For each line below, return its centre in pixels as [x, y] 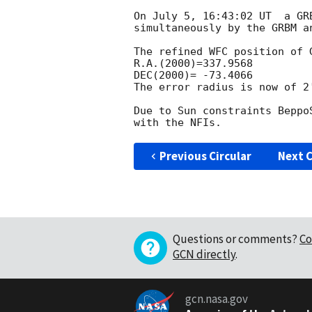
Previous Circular [205, 156]
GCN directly [204, 255]
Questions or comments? [235, 239]
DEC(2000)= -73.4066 [193, 76]
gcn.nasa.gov [216, 298]
